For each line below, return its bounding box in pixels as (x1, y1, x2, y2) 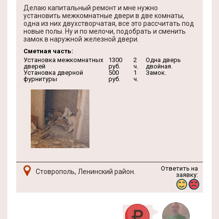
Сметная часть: (23, 47, 73, 55)
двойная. (146, 63, 173, 70)
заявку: (176, 171, 198, 178)
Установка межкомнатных (23, 56, 103, 64)
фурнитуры (23, 75, 57, 83)
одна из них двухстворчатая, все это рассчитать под (23, 20, 194, 27)
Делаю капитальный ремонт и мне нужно (23, 4, 158, 12)
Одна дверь (146, 56, 181, 64)
